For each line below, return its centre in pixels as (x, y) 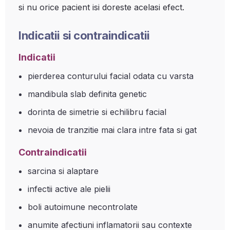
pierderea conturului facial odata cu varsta (111, 76)
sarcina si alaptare (63, 171)
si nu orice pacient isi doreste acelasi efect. (101, 7)
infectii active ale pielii (69, 189)
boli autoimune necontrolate (83, 207)
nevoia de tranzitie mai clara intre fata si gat (112, 130)
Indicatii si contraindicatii (84, 35)
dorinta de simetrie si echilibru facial (97, 112)
